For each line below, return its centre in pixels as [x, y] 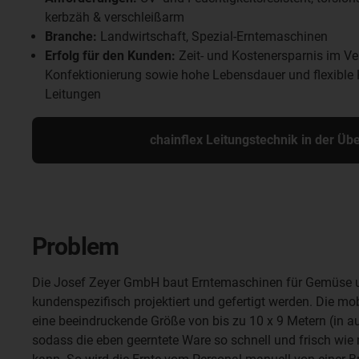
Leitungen [73, 94]
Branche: [71, 36]
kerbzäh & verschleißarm [115, 17]
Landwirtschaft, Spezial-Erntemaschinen [212, 36]
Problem [76, 246]
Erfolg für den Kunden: [110, 55]
